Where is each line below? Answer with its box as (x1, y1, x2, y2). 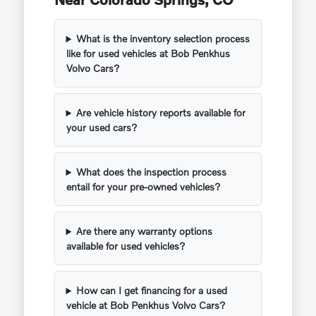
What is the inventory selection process (76, 32, 250, 45)
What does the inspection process (76, 166, 227, 178)
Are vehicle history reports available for (76, 107, 246, 119)
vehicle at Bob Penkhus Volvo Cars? (66, 299, 226, 312)
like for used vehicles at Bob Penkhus (66, 47, 230, 60)
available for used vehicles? (66, 240, 186, 253)
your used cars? (66, 121, 138, 134)
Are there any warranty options (76, 225, 213, 238)
